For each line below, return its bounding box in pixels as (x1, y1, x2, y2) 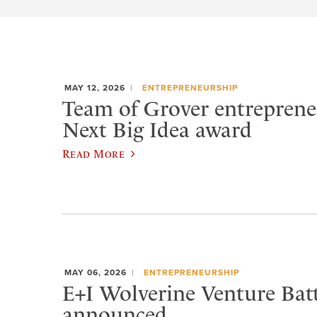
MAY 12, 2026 (64, 83, 125, 93)
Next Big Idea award (62, 117, 252, 143)
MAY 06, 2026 (64, 267, 127, 278)
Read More (62, 146, 125, 160)
